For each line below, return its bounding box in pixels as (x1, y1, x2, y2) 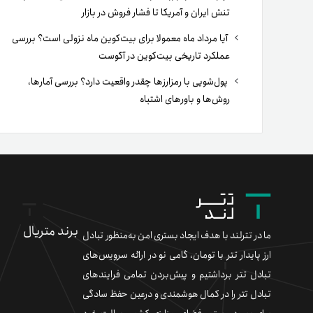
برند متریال (23, 221, 78, 241)
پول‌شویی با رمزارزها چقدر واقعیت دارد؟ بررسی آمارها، (28, 74, 230, 89)
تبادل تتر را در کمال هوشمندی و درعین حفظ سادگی (82, 286, 271, 302)
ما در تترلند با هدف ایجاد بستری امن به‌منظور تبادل (82, 228, 271, 243)
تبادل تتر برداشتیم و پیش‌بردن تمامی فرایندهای (82, 267, 271, 282)
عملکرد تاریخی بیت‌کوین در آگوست (99, 48, 230, 64)
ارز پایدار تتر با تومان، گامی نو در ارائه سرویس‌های (82, 247, 271, 263)
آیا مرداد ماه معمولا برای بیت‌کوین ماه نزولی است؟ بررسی (12, 31, 230, 46)
